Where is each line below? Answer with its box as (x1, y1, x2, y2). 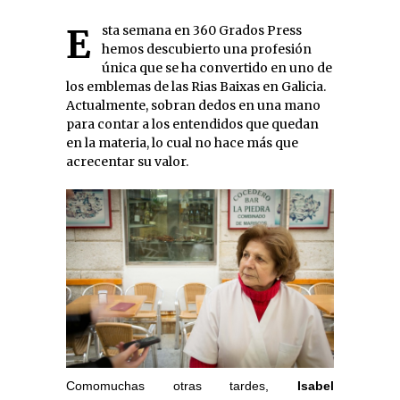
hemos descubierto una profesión (102, 41, 312, 57)
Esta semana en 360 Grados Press (66, 21, 91, 68)
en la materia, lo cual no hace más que (66, 135, 298, 151)
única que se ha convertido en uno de (102, 60, 332, 76)
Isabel (297, 379, 334, 394)
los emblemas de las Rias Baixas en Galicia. (66, 79, 326, 95)
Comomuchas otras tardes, (66, 379, 297, 394)
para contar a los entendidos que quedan (66, 116, 319, 132)
